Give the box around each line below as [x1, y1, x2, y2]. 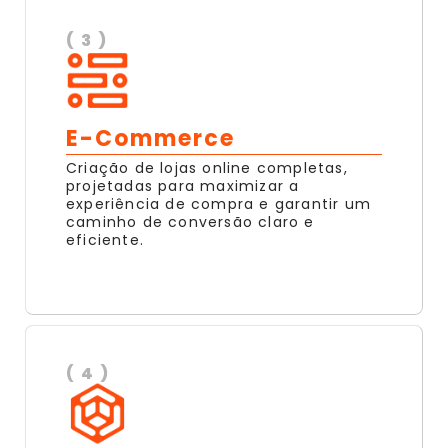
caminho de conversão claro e [66, 212, 315, 233]
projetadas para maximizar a [66, 176, 300, 197]
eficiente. [66, 230, 144, 251]
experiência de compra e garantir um [66, 194, 371, 215]
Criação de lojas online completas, [66, 158, 348, 179]
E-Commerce [66, 123, 235, 155]
